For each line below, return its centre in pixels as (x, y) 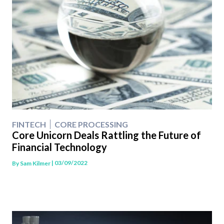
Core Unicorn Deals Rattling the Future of (106, 135)
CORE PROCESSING (91, 124)
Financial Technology (59, 147)
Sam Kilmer (35, 163)
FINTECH (29, 124)
